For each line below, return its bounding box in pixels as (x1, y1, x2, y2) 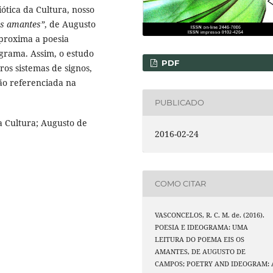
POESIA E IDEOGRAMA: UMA (155, 222, 249, 232)
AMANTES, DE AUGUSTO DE (155, 247, 246, 256)
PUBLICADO (155, 97, 205, 108)
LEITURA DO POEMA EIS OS (155, 235, 245, 244)
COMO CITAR (155, 179, 207, 189)
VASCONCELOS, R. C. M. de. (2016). (155, 210, 265, 219)
